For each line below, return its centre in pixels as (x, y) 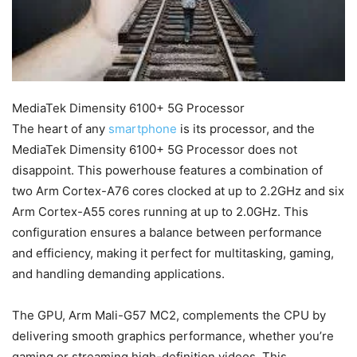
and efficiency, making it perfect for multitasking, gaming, (173, 253)
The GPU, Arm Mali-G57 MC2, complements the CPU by (169, 316)
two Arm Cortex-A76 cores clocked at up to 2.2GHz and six (178, 191)
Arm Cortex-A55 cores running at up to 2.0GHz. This (160, 212)
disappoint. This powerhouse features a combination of (167, 171)
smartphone (143, 129)
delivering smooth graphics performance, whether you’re (173, 336)
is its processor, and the (246, 129)
